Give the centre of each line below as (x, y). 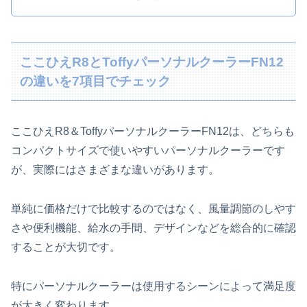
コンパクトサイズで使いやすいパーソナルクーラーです (148, 151)
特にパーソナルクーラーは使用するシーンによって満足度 (153, 286)
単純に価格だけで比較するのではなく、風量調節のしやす (153, 208)
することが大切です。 (66, 247)
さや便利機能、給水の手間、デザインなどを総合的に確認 (153, 228)
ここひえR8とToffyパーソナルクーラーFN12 (152, 62)
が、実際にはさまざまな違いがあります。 (115, 170)
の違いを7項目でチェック (96, 81)
